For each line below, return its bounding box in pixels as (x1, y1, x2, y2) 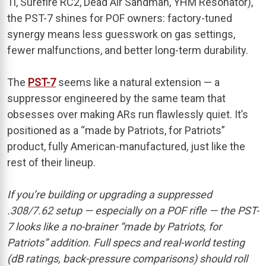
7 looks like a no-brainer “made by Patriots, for (7, 220, 221, 233)
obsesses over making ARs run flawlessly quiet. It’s (7, 107, 248, 121)
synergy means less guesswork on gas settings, (7, 27, 235, 40)
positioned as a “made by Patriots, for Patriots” (7, 123, 225, 137)
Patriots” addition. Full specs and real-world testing (7, 236, 245, 249)
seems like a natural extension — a (56, 75, 220, 88)
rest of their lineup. (7, 156, 96, 169)
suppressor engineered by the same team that (7, 91, 226, 104)
